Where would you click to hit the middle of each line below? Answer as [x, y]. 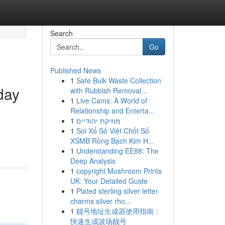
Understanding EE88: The [117, 151]
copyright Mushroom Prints [119, 171]
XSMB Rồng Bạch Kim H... [112, 141]
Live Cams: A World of [111, 100]
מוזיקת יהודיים [98, 121]
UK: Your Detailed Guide [109, 181]
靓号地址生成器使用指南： [118, 211]
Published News [75, 70]
